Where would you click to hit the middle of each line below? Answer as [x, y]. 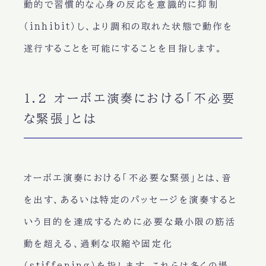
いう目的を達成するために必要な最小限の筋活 [130, 222]
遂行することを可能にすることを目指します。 [123, 49]
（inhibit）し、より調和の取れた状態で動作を [128, 27]
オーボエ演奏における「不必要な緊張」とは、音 [128, 178]
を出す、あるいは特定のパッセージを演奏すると [130, 200]
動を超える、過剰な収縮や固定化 [98, 244]
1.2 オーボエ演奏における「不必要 [130, 98]
